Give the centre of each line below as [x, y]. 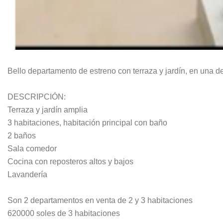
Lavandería [27, 175]
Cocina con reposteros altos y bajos [70, 162]
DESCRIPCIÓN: [37, 97]
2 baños [22, 136]
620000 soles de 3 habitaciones [64, 214]
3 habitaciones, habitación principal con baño [87, 123]
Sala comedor [32, 149]
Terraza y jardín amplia [48, 110]
